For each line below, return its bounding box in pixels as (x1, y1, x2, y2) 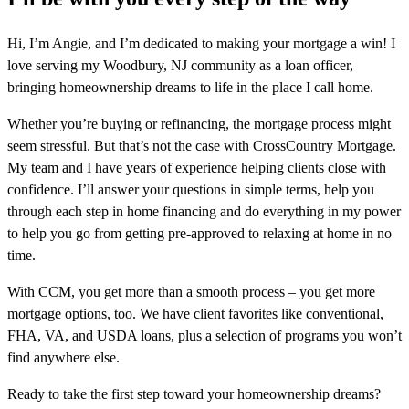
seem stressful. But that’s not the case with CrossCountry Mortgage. (7, 138, 396, 154)
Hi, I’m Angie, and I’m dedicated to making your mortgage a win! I (7, 36, 395, 52)
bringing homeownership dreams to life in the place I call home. (7, 79, 373, 96)
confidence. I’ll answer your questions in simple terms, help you (7, 182, 374, 198)
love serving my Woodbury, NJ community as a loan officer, (7, 58, 353, 74)
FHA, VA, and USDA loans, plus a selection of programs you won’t (7, 328, 402, 344)
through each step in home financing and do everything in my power (7, 204, 401, 220)
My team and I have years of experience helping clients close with (7, 160, 386, 176)
